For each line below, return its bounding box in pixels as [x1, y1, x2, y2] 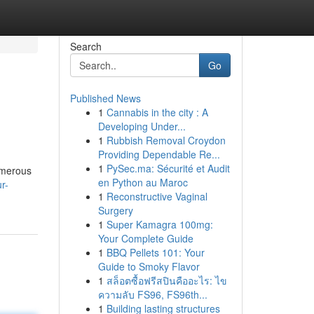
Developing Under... [97, 119, 186, 133]
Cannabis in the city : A [106, 105, 208, 119]
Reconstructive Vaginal [106, 189, 207, 203]
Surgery [97, 203, 133, 217]
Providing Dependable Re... [97, 147, 220, 161]
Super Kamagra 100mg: [106, 217, 213, 231]
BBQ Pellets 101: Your [106, 245, 205, 259]
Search [69, 39, 102, 53]
